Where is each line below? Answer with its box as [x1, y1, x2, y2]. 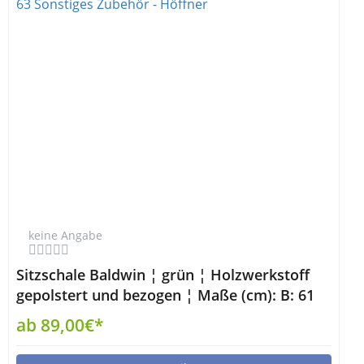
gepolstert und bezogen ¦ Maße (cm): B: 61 [16, 285, 314, 305]
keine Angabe [28, 227, 102, 243]
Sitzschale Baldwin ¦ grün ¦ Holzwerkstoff [16, 265, 310, 284]
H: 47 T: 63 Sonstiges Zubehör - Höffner [16, 305, 289, 325]
